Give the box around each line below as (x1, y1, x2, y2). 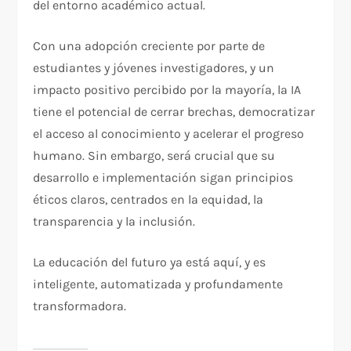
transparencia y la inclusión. (33, 214, 196, 230)
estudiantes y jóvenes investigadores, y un (33, 60, 275, 76)
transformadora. (33, 299, 127, 314)
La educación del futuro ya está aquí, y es (33, 255, 266, 270)
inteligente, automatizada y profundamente (33, 277, 284, 292)
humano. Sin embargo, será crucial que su (33, 148, 276, 164)
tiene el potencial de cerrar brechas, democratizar (33, 104, 316, 120)
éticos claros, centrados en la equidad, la (33, 192, 264, 208)
